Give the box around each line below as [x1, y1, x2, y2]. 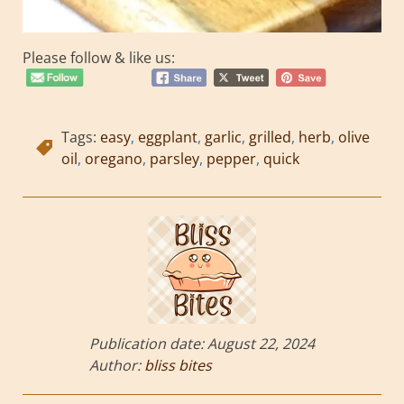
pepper [207, 149, 256, 169]
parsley [150, 149, 199, 169]
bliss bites [144, 355, 212, 375]
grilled [249, 127, 291, 147]
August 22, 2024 [207, 334, 315, 353]
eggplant [138, 127, 197, 147]
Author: [89, 355, 144, 375]
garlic [205, 127, 242, 147]
